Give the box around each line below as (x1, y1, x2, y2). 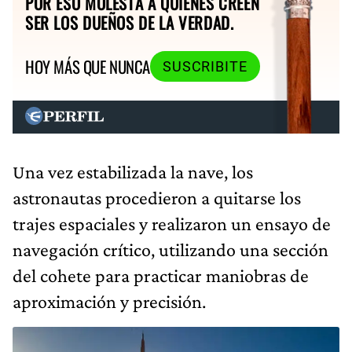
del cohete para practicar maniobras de (13, 264, 309, 286)
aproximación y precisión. (13, 290, 206, 312)
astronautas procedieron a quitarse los (13, 186, 301, 208)
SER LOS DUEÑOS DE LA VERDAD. (25, 9, 234, 35)
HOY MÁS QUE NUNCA (25, 54, 150, 79)
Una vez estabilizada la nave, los (13, 160, 253, 182)
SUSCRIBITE (162, 58, 247, 75)
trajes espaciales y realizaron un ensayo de (13, 212, 331, 234)
